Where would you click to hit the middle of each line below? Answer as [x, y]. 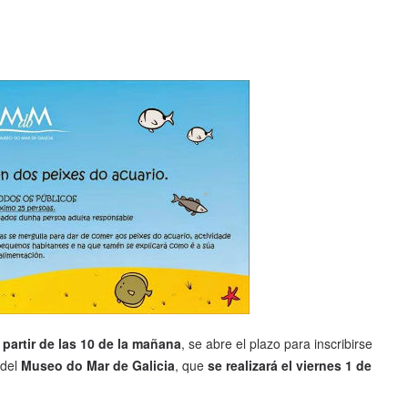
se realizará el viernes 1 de [290, 366]
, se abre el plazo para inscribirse [277, 344]
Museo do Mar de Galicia [98, 366]
